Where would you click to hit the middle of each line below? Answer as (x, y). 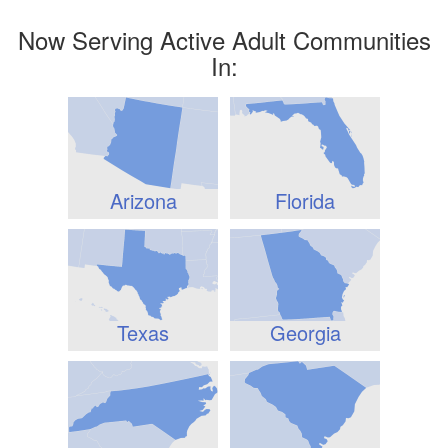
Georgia (305, 332)
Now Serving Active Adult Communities (224, 39)
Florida (305, 200)
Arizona (143, 200)
